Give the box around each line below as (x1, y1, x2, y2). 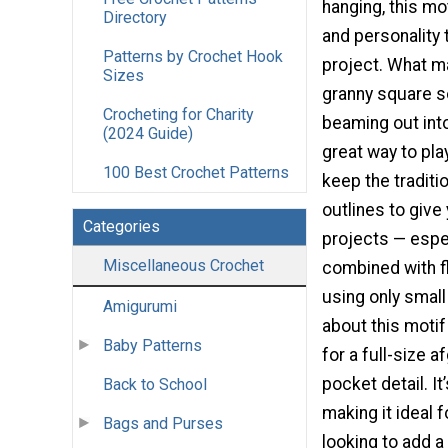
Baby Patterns (103, 336, 202, 356)
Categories (83, 217, 160, 237)
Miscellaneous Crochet (103, 256, 264, 276)
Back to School (103, 375, 207, 395)
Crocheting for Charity (103, 105, 254, 125)
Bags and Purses (103, 414, 223, 434)
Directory (103, 8, 167, 28)
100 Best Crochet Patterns (103, 163, 289, 183)
